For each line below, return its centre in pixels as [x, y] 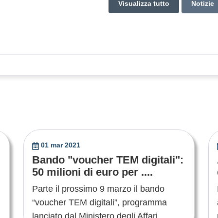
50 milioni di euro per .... [92, 172]
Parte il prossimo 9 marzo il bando [98, 189]
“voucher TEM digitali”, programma [99, 203]
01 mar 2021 [61, 145]
